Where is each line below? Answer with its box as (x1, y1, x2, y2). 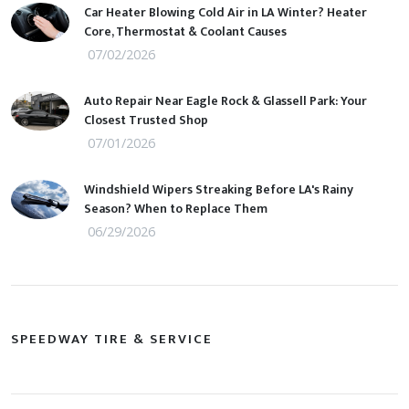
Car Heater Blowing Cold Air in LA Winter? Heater (84, 2, 367, 24)
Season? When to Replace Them (84, 198, 267, 220)
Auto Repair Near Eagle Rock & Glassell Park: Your (84, 90, 367, 112)
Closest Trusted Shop (84, 110, 208, 131)
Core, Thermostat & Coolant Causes (84, 21, 287, 43)
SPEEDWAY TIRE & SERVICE (11, 328, 213, 351)
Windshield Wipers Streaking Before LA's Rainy (84, 179, 353, 201)
